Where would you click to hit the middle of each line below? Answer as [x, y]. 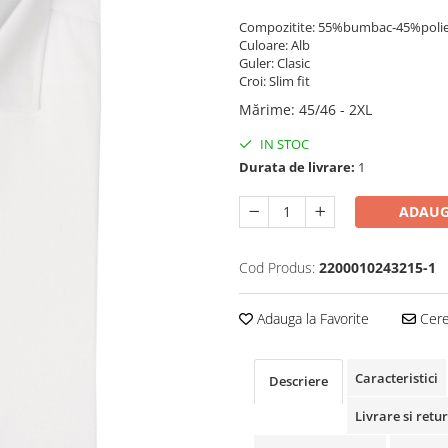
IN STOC [283, 144]
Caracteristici [396, 378]
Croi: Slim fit [274, 81]
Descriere [298, 381]
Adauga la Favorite [311, 318]
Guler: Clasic [276, 63]
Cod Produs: [277, 267]
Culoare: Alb [274, 45]
